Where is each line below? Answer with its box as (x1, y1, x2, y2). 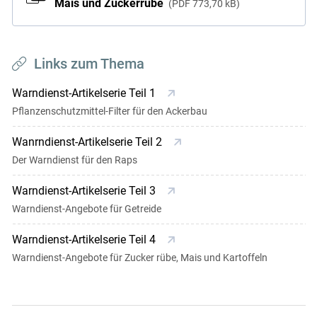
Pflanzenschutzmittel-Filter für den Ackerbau (11, 105, 207, 117)
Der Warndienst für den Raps (11, 154, 137, 166)
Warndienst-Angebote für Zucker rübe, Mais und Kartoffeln (11, 252, 267, 264)
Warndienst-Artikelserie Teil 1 (11, 86, 158, 100)
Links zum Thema (33, 55, 144, 73)
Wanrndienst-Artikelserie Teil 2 (11, 135, 165, 149)
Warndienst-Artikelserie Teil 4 (11, 233, 158, 247)
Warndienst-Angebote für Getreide (11, 203, 161, 215)
